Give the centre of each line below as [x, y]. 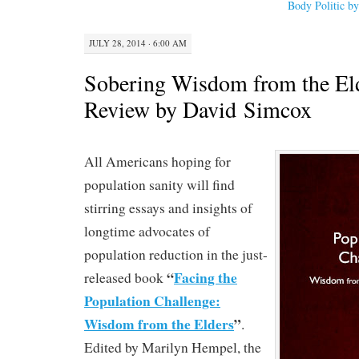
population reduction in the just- [176, 254]
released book [125, 277]
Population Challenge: [152, 300]
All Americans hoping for [157, 161]
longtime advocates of [147, 231]
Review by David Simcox [198, 109]
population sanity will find [159, 184]
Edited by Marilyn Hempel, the [173, 347]
